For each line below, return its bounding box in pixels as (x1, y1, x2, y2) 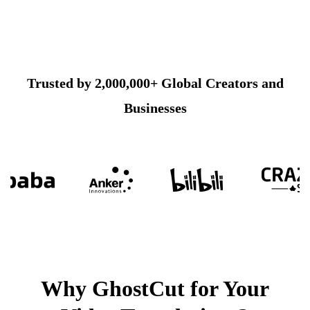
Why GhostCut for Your (41, 275, 269, 301)
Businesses (123, 100, 187, 116)
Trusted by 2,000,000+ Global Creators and (26, 75, 284, 91)
